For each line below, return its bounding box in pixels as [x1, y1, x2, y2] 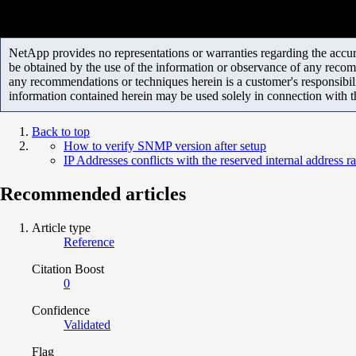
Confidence [32, 303, 90, 317]
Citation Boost [32, 261, 104, 276]
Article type [32, 220, 91, 234]
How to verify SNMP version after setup [64, 138, 266, 153]
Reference [64, 234, 114, 249]
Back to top [32, 124, 90, 138]
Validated [64, 317, 110, 331]
